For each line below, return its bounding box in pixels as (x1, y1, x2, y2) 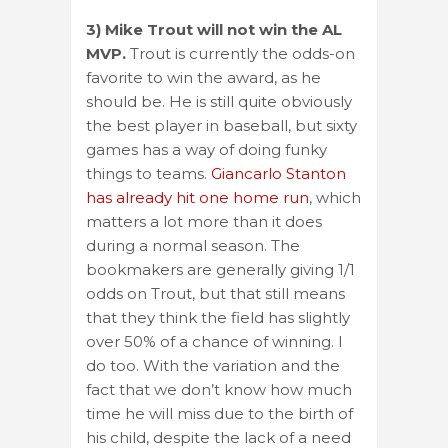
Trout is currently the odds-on (126, 43, 355, 63)
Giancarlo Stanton (211, 163, 346, 183)
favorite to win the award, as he (86, 67, 321, 87)
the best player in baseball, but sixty (86, 115, 357, 135)
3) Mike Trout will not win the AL (86, 19, 342, 39)
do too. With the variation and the (86, 355, 340, 375)
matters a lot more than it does (86, 211, 322, 231)
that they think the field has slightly (86, 307, 350, 327)
